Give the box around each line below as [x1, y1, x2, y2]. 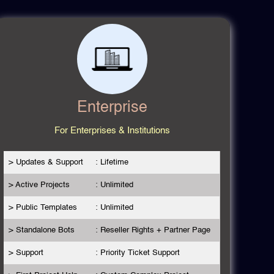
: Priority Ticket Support [95, 248, 180, 257]
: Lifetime [95, 158, 128, 166]
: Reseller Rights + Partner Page [95, 226, 210, 234]
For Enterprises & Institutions [54, 125, 170, 135]
